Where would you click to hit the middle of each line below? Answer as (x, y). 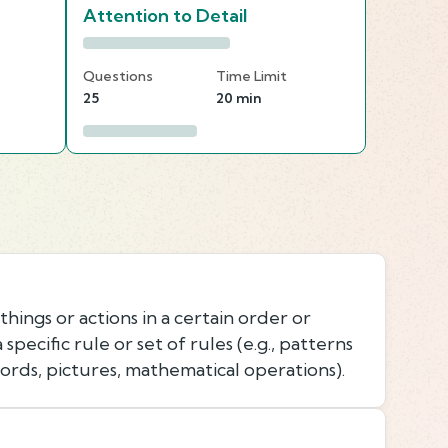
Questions (118, 75)
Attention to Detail (165, 15)
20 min (238, 97)
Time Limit (251, 75)
